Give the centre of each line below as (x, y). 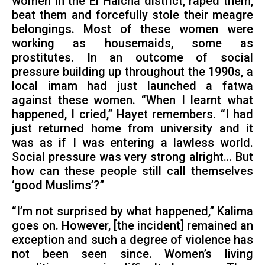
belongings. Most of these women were (132, 29)
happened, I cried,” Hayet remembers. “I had (132, 114)
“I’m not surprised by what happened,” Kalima (132, 211)
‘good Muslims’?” (58, 185)
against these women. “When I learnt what (132, 100)
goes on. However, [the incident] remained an (132, 225)
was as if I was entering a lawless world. (132, 143)
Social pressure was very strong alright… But (132, 157)
